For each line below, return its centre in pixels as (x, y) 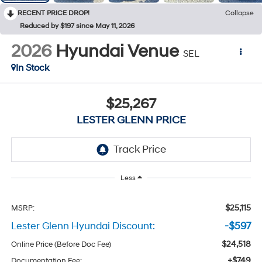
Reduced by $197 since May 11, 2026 (77, 26)
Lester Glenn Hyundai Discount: (83, 226)
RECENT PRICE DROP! (54, 13)
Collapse (239, 13)
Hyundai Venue (117, 51)
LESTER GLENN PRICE (131, 120)
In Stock (32, 68)
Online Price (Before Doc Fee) (61, 245)
